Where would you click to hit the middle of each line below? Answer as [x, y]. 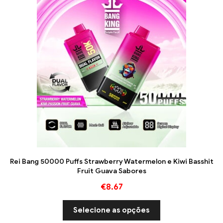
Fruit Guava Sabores [111, 171]
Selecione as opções [111, 210]
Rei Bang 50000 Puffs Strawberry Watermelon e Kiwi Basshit [111, 161]
